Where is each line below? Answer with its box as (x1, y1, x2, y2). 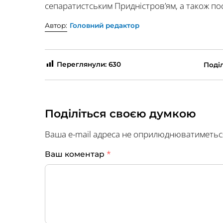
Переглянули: (57, 60, 107, 68)
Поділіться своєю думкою (45, 107, 196, 120)
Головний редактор (70, 21, 139, 29)
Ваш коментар (45, 149, 107, 159)
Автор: (45, 21, 67, 29)
